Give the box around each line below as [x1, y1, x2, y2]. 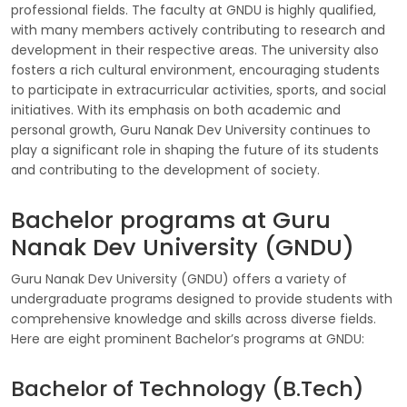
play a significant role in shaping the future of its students [11, 141, 379, 159]
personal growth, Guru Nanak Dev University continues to [11, 121, 371, 139]
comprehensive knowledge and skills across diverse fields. [11, 310, 376, 328]
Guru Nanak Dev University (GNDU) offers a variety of [11, 270, 347, 288]
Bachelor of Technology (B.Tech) [11, 373, 364, 403]
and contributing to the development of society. [11, 161, 320, 179]
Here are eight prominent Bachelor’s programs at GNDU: [11, 330, 364, 348]
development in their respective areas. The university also [11, 41, 379, 59]
